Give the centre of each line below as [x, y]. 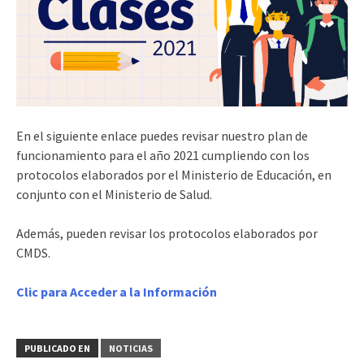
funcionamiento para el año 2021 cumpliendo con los [163, 155]
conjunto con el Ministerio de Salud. [114, 194]
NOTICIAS [131, 348]
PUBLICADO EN [57, 348]
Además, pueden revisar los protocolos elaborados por [167, 233]
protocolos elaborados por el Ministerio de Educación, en [174, 174]
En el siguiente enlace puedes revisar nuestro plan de [162, 135]
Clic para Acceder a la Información [117, 291]
